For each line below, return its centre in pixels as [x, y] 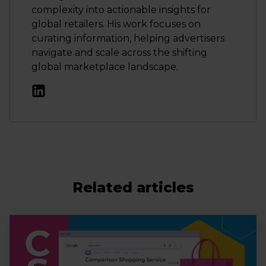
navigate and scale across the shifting [119, 53]
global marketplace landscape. [105, 67]
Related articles [133, 187]
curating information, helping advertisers [128, 38]
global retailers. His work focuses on [116, 24]
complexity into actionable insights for [121, 10]
